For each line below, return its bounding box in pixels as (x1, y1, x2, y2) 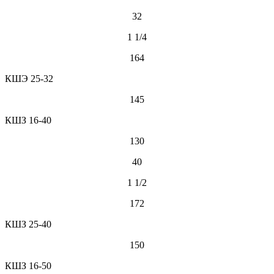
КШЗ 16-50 (5, 260, 51, 271)
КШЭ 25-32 (5, 73, 53, 84)
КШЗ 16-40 (5, 114, 51, 125)
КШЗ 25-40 (5, 218, 51, 229)
